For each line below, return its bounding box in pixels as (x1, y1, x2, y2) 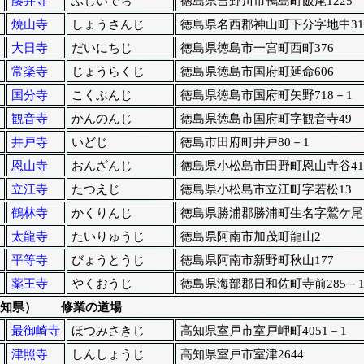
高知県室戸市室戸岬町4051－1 (180, 324, 347, 338)
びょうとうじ (71, 253, 145, 267)
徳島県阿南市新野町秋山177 (180, 253, 334, 267)
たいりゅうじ (71, 230, 145, 244)
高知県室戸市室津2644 (180, 348, 304, 362)
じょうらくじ (71, 65, 145, 79)
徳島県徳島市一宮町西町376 (180, 41, 334, 55)
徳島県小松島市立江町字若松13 (180, 183, 352, 197)
